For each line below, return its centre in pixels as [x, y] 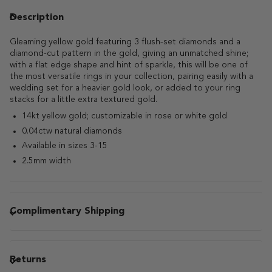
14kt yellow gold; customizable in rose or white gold [126, 116]
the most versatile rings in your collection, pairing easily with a [131, 77]
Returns [28, 260]
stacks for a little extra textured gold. [85, 100]
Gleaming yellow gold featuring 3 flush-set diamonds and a [125, 42]
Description [37, 18]
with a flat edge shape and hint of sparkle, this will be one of [129, 65]
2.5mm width [48, 161]
